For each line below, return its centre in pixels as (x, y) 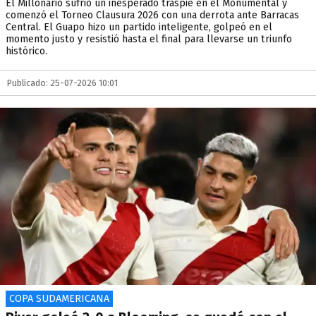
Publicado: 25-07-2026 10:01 (62, 83)
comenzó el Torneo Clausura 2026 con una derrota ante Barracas (152, 15)
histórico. (26, 51)
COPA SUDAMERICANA (59, 299)
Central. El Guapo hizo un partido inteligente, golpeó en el (139, 27)
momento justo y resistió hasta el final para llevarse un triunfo (149, 39)
